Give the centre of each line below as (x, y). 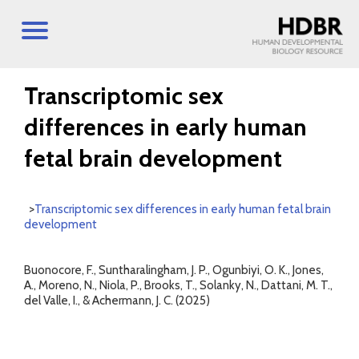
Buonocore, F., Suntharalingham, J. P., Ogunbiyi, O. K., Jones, (174, 270)
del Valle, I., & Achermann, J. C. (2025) (117, 301)
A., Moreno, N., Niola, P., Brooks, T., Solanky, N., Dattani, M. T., (178, 285)
